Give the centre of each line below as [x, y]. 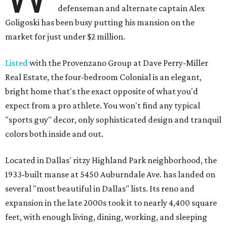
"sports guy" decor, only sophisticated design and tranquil [113, 120]
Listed [16, 63]
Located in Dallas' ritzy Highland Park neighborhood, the [111, 160]
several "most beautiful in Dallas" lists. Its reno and [100, 189]
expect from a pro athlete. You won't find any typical [103, 106]
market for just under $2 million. [65, 37]
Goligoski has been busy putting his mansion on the [100, 23]
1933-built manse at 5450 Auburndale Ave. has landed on [110, 175]
